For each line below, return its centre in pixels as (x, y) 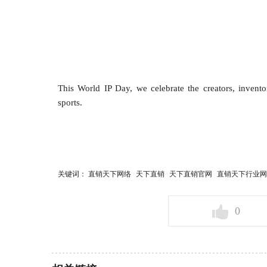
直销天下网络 (110, 174)
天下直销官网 (191, 174)
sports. (70, 103)
